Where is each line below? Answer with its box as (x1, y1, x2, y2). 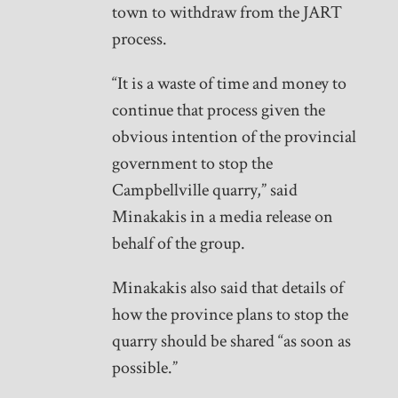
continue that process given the (111, 99, 325, 123)
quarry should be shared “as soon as (111, 330, 351, 354)
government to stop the (111, 152, 273, 176)
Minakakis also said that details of (111, 276, 344, 300)
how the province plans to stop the (111, 303, 348, 327)
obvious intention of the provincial (111, 125, 356, 149)
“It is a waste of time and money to (111, 72, 346, 96)
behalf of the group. (111, 232, 245, 256)
